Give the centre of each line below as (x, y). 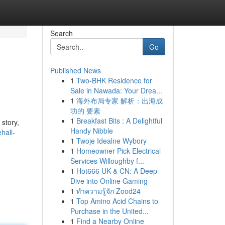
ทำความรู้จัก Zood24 (108, 191)
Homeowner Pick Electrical (118, 151)
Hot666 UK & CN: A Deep (117, 171)
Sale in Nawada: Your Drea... (116, 90)
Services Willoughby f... (107, 161)
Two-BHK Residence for (114, 80)
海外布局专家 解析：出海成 (119, 100)
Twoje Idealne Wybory (111, 141)
